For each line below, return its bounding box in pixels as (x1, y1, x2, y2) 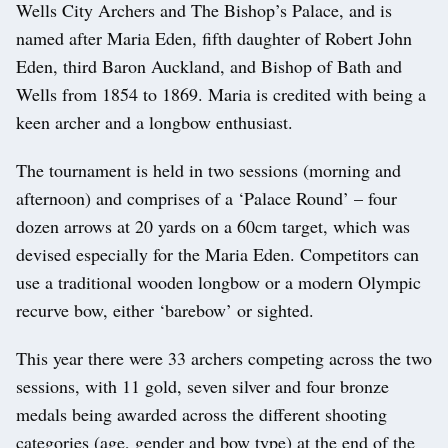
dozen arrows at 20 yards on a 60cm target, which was (16, 214, 410, 239)
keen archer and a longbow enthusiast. (16, 110, 293, 135)
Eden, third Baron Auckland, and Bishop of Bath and (16, 54, 402, 79)
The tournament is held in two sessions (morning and (16, 158, 401, 183)
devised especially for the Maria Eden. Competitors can (16, 242, 419, 267)
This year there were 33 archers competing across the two (16, 346, 432, 371)
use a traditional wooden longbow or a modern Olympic (16, 270, 421, 295)
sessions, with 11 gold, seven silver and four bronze (16, 374, 389, 399)
